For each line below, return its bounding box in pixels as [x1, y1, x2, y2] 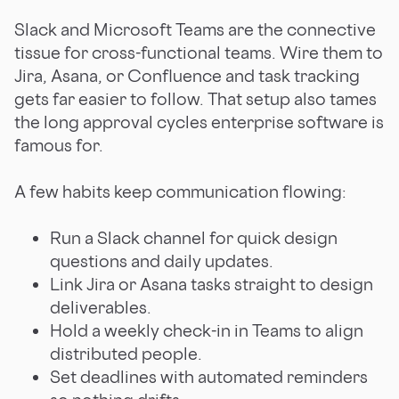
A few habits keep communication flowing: [14, 180, 346, 202]
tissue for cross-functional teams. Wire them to [14, 41, 383, 63]
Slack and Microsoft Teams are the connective [14, 18, 376, 40]
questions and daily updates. [50, 249, 273, 272]
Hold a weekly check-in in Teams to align [50, 319, 363, 341]
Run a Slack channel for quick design [50, 226, 338, 248]
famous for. [14, 134, 103, 156]
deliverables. [50, 296, 151, 318]
